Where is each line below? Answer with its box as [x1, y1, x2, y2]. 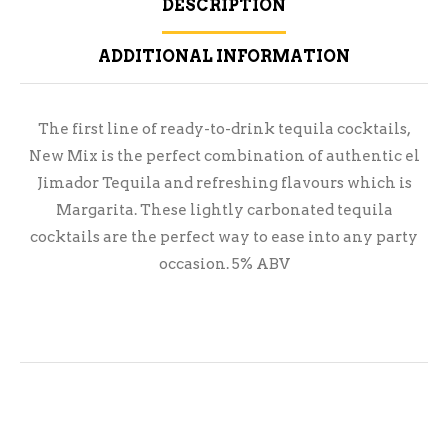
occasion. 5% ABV [158, 255, 290, 274]
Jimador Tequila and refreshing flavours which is [36, 174, 412, 193]
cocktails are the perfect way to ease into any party [30, 228, 418, 247]
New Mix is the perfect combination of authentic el [28, 147, 420, 166]
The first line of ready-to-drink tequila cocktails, [37, 120, 411, 139]
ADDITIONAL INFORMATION [98, 47, 350, 67]
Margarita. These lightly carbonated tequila [55, 201, 393, 220]
